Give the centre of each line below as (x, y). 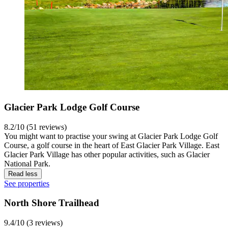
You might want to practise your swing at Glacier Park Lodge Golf (111, 136)
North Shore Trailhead (52, 203)
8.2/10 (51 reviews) (35, 127)
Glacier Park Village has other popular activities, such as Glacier (107, 154)
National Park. (27, 163)
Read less (23, 174)
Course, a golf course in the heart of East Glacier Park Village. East (112, 145)
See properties (27, 183)
